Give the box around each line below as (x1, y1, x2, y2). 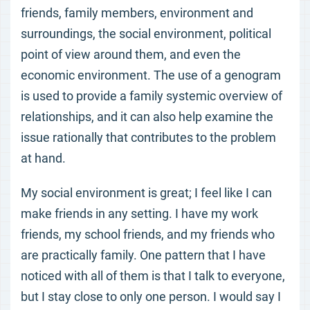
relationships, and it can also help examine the (21, 109, 273, 124)
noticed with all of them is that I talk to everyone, (21, 268, 285, 283)
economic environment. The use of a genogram (21, 68, 281, 82)
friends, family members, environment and (21, 6, 253, 20)
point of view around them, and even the (21, 47, 241, 62)
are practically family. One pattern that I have (21, 248, 266, 262)
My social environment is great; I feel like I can (21, 185, 272, 200)
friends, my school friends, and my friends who (21, 227, 275, 241)
